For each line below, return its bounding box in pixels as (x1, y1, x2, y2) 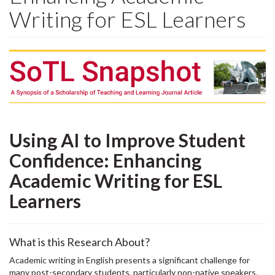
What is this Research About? (9, 235, 150, 249)
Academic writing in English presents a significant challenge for (9, 255, 250, 266)
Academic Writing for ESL (9, 169, 222, 192)
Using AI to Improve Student (9, 129, 246, 152)
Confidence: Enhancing (9, 149, 201, 172)
